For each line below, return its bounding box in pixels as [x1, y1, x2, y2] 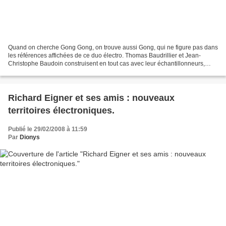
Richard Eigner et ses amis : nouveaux [8, 92, 175, 103]
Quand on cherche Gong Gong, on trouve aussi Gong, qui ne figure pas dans [8, 43, 218, 51]
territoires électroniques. [8, 105, 115, 116]
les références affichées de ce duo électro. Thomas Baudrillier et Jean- [8, 51, 201, 59]
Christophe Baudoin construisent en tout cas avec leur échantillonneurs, [8, 60, 205, 67]
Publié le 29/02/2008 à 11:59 [8, 125, 87, 133]
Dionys [20, 133, 40, 141]
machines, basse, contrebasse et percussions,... [8, 68, 139, 75]
